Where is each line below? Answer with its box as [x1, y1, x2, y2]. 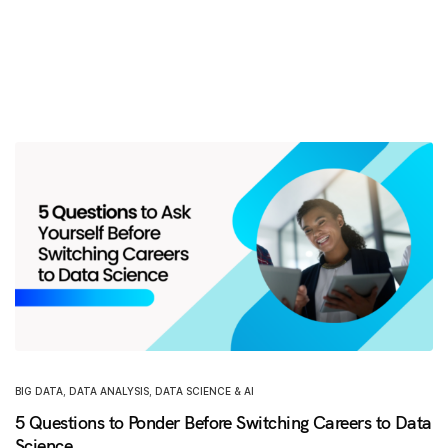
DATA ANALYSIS [69, 384, 149, 397]
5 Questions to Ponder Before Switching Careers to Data [15, 410, 432, 434]
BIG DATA [15, 384, 63, 397]
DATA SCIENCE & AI [155, 384, 254, 397]
